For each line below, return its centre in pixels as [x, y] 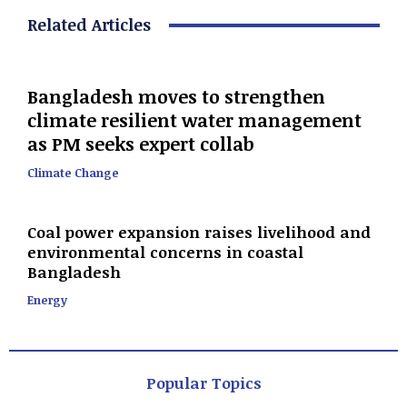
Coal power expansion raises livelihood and [199, 233]
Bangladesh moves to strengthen [176, 97]
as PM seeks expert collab [141, 144]
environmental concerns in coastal [165, 253]
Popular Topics [203, 383]
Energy [47, 300]
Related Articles [89, 25]
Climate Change [73, 173]
